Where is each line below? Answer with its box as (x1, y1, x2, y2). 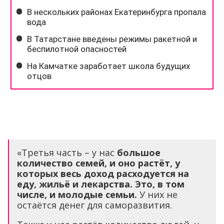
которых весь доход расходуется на (17, 167, 189, 179)
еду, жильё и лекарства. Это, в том (17, 177, 184, 190)
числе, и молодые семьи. (17, 188, 137, 200)
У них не (137, 188, 177, 200)
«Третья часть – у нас (17, 146, 117, 158)
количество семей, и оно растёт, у (17, 156, 180, 169)
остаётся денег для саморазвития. (17, 198, 172, 211)
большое (117, 146, 160, 158)
